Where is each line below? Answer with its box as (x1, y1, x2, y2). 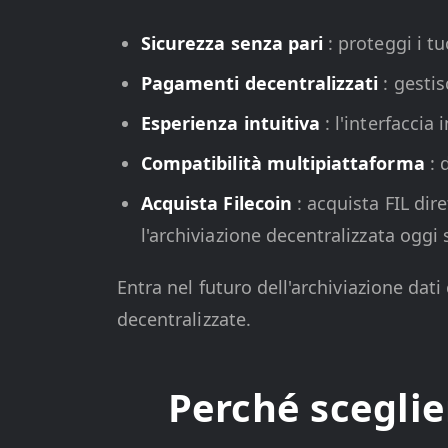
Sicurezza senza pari (141, 31, 329, 55)
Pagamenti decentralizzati (141, 71, 384, 95)
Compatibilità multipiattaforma (141, 151, 430, 175)
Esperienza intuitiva (141, 111, 326, 135)
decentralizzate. (117, 307, 251, 331)
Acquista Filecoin (141, 191, 297, 215)
